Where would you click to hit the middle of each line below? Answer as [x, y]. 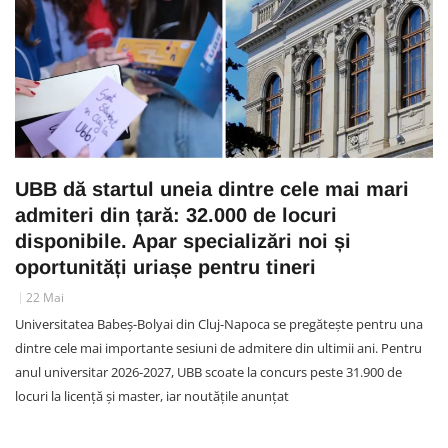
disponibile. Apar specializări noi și [183, 240]
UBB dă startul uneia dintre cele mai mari [212, 188]
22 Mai [45, 297]
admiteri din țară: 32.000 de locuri [176, 214]
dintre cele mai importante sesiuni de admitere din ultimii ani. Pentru [218, 347]
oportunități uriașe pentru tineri [165, 266]
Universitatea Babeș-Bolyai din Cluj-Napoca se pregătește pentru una [219, 323]
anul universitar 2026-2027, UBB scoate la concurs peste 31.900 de [208, 371]
